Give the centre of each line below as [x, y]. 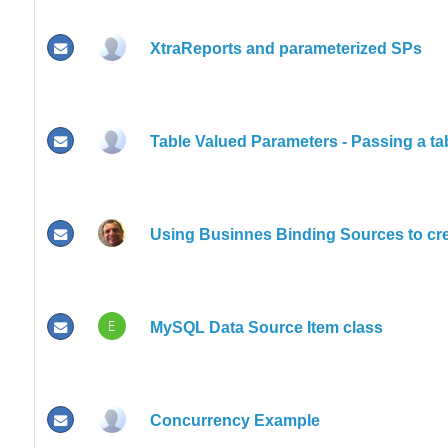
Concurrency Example [234, 420]
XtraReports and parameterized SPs [285, 48]
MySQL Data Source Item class [266, 327]
